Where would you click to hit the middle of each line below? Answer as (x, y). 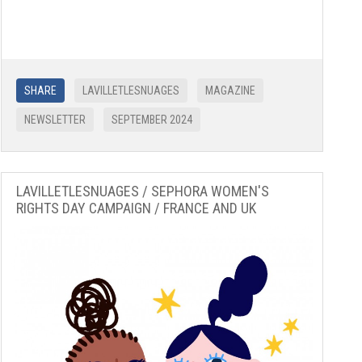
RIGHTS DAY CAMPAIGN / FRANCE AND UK (136, 208)
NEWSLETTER (55, 120)
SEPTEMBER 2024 (152, 120)
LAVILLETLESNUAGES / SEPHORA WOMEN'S (142, 192)
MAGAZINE (230, 91)
